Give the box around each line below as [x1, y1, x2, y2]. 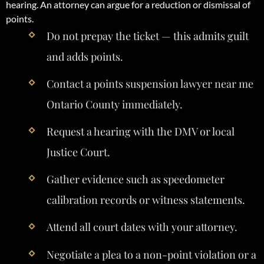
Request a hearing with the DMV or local [46, 124, 235, 138]
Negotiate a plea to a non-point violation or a [46, 247, 256, 262]
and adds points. [46, 49, 123, 64]
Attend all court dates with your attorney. [46, 220, 237, 235]
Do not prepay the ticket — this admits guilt [46, 28, 249, 43]
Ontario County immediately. [46, 97, 183, 111]
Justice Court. [46, 144, 110, 159]
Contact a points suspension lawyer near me [46, 76, 253, 91]
